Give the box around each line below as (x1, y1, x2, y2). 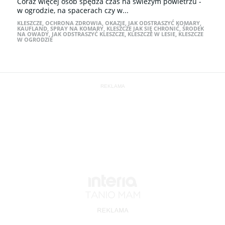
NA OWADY (17, 30, 49, 38)
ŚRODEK (182, 25, 204, 32)
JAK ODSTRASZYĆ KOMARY (128, 19, 200, 27)
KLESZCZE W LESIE (128, 30, 175, 38)
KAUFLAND (17, 25, 47, 32)
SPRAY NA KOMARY (50, 25, 103, 32)
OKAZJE (105, 19, 125, 27)
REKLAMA (100, 83, 125, 89)
